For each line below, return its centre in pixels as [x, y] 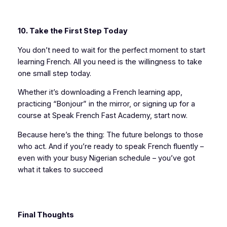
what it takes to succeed [60, 170]
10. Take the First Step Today [72, 31]
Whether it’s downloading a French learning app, [100, 92]
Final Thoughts [46, 215]
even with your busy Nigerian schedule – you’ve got [106, 158]
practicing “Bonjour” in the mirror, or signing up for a [106, 104]
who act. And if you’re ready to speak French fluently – [110, 146]
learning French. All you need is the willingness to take [110, 62]
